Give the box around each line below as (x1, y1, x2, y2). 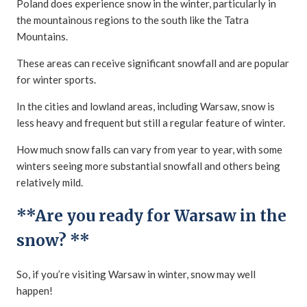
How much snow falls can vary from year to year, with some (16, 143, 282, 156)
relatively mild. (16, 176, 83, 189)
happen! (16, 284, 55, 297)
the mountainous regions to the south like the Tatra (16, 14, 249, 27)
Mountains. (16, 30, 68, 43)
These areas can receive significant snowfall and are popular (16, 57, 289, 70)
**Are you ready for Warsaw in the (16, 206, 286, 225)
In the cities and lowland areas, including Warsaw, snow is (16, 100, 275, 113)
